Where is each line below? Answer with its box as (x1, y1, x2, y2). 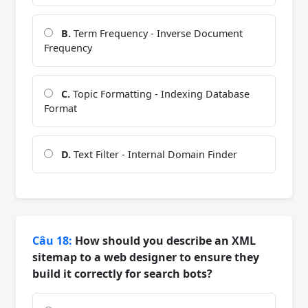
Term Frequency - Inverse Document (71, 26, 243, 40)
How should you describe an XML (72, 232, 256, 248)
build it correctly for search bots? (32, 265, 212, 281)
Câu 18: (32, 232, 72, 248)
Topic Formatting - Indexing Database (70, 87, 250, 100)
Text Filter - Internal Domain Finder (71, 147, 237, 161)
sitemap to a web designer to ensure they (32, 249, 259, 265)
